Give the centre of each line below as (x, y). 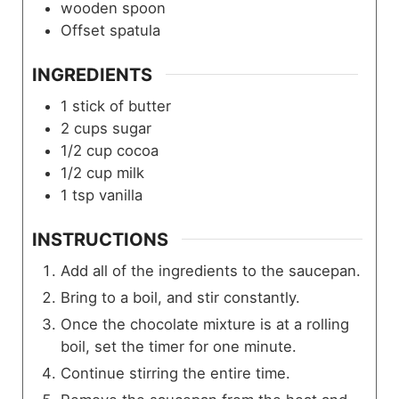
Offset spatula (110, 30)
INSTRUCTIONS (100, 239)
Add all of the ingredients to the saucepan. (210, 270)
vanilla (120, 195)
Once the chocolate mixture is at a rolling (204, 324)
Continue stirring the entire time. (175, 373)
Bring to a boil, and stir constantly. (180, 297)
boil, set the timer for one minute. (178, 346)
